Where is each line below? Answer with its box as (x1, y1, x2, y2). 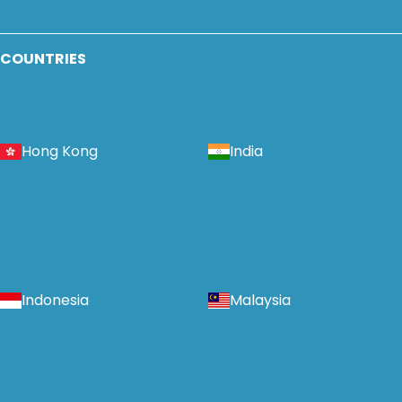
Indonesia (22, 290, 89, 311)
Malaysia (230, 290, 291, 311)
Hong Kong (22, 141, 98, 162)
